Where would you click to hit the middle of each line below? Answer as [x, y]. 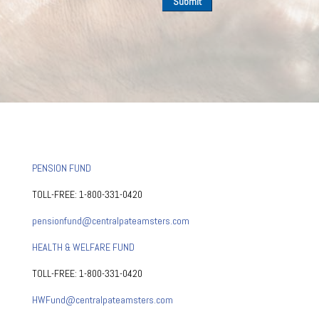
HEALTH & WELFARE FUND [83, 247]
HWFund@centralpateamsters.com [102, 299]
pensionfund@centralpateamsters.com [110, 220]
